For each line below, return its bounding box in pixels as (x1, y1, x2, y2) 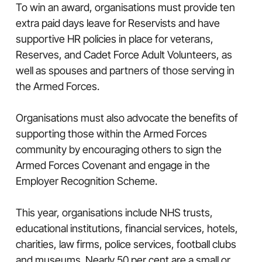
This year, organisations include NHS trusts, (15, 206, 213, 219)
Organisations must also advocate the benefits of (15, 111, 238, 124)
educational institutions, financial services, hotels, (15, 222, 238, 235)
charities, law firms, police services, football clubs (15, 237, 236, 250)
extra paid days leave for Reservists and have (15, 16, 220, 29)
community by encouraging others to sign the (15, 143, 222, 156)
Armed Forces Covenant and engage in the (15, 158, 210, 171)
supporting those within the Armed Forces (15, 127, 207, 140)
